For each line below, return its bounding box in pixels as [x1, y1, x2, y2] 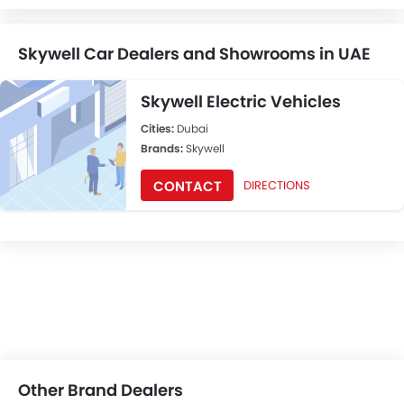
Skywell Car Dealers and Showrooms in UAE [18, 42, 371, 65]
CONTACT [152, 177, 222, 196]
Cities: [141, 121, 177, 136]
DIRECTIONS [243, 177, 311, 194]
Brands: [141, 141, 186, 156]
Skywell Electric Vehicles [141, 90, 341, 113]
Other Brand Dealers [18, 379, 183, 401]
